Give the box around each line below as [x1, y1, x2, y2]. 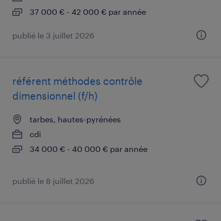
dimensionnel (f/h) [12, 89, 98, 102]
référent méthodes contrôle [12, 74, 143, 87]
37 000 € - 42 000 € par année [30, 6, 146, 16]
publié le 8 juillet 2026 [12, 176, 94, 185]
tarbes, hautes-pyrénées [30, 114, 121, 124]
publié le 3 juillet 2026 [12, 30, 94, 40]
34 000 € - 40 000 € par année [30, 144, 147, 153]
